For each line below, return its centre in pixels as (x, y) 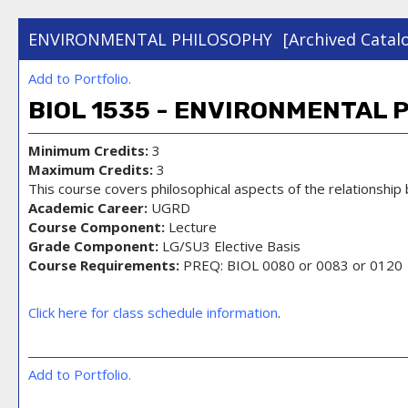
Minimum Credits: (88, 150)
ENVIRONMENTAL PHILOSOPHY (150, 39)
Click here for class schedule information (153, 312)
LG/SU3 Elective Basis (229, 245)
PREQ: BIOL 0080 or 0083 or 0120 (291, 265)
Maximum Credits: (91, 169)
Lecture (191, 226)
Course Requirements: (104, 265)
